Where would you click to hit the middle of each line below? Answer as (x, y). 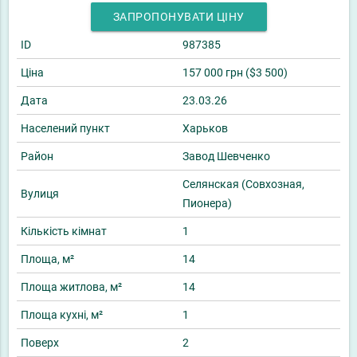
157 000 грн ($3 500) (235, 73)
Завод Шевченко (226, 157)
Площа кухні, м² (62, 315)
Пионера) (207, 204)
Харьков (205, 129)
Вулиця (40, 194)
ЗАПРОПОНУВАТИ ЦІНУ (178, 17)
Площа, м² (47, 259)
